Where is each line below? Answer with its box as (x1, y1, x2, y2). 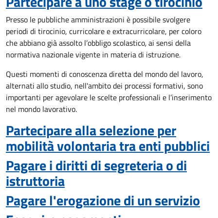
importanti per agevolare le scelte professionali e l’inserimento (6, 91, 212, 103)
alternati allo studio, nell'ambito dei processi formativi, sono (6, 80, 203, 91)
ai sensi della (148, 37, 191, 49)
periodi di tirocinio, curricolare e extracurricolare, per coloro (6, 25, 201, 37)
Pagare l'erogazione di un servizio (6, 190, 200, 211)
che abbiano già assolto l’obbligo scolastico (6, 37, 145, 49)
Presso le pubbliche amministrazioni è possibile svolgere (6, 14, 190, 25)
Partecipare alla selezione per (6, 120, 176, 141)
